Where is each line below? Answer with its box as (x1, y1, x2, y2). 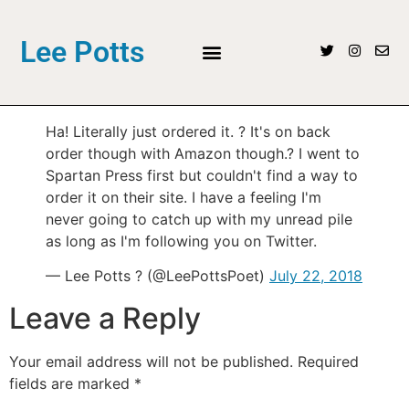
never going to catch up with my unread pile (46, 209, 352, 228)
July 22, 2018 (269, 267, 362, 286)
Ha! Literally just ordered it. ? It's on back (46, 121, 330, 141)
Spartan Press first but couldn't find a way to (46, 165, 358, 184)
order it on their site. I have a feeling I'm (46, 187, 321, 206)
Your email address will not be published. (9, 352, 293, 372)
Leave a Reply (9, 300, 201, 337)
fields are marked (9, 374, 134, 393)
